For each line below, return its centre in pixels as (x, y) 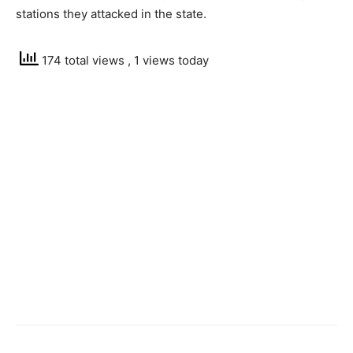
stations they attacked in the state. (111, 14)
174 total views (83, 61)
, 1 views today (168, 61)
